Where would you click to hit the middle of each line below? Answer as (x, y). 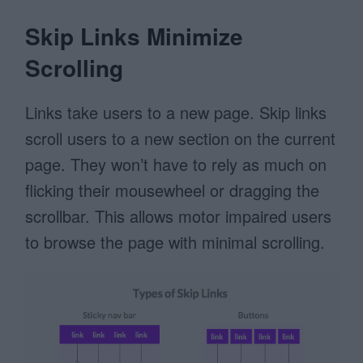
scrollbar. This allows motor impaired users (179, 216)
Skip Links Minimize (135, 36)
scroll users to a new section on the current (181, 138)
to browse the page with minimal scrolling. (175, 242)
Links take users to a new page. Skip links (176, 112)
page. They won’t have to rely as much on (176, 164)
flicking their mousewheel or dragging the (173, 190)
